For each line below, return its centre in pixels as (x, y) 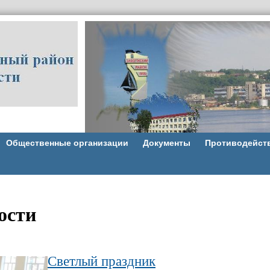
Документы (166, 143)
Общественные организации (67, 143)
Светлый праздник (102, 261)
